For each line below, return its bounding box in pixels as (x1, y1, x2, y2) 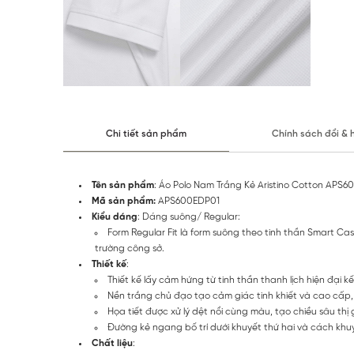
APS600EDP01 (158, 196, 220, 207)
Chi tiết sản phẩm (106, 129, 186, 140)
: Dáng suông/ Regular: (137, 212, 240, 223)
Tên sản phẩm (92, 180, 154, 191)
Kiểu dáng (92, 212, 137, 223)
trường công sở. (95, 243, 164, 254)
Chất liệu (92, 338, 133, 349)
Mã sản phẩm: (92, 196, 158, 207)
